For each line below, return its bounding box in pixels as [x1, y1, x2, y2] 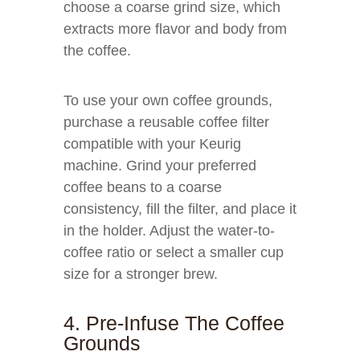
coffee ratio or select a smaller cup [63, 244, 284, 260]
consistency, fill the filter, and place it [63, 201, 297, 217]
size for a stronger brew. [63, 266, 218, 282]
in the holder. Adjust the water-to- [63, 223, 275, 239]
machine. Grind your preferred [63, 157, 256, 174]
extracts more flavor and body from [63, 21, 287, 37]
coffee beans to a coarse [63, 179, 222, 195]
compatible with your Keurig [63, 136, 241, 152]
